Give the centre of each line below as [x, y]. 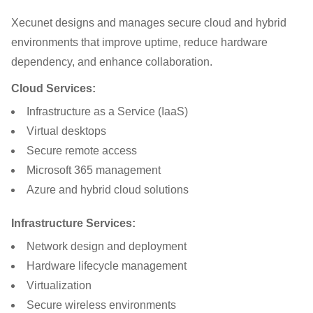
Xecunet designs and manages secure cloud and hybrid [149, 22]
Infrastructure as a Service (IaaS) [107, 111]
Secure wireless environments [101, 305]
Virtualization [59, 285]
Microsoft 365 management [94, 170]
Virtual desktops [66, 131]
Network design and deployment [107, 246]
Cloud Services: [53, 88]
